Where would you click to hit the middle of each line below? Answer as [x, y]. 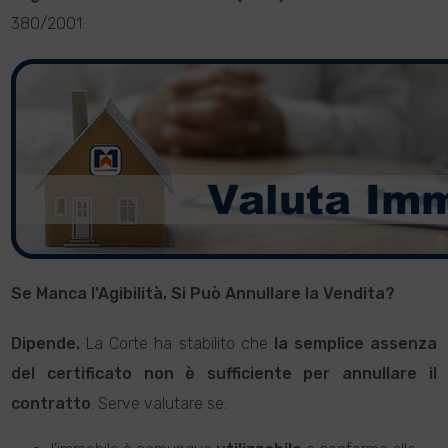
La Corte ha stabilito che [177, 343]
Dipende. [46, 343]
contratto [51, 403]
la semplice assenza [355, 343]
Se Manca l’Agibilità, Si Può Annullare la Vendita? [203, 293]
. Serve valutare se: [159, 403]
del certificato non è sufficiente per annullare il [224, 373]
